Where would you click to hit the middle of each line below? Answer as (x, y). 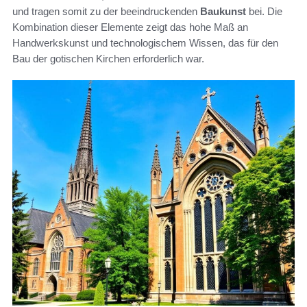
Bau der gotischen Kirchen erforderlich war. (108, 58)
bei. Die (264, 11)
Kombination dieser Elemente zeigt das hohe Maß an (130, 27)
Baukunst (223, 11)
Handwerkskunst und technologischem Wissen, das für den (145, 42)
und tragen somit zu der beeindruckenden (106, 11)
